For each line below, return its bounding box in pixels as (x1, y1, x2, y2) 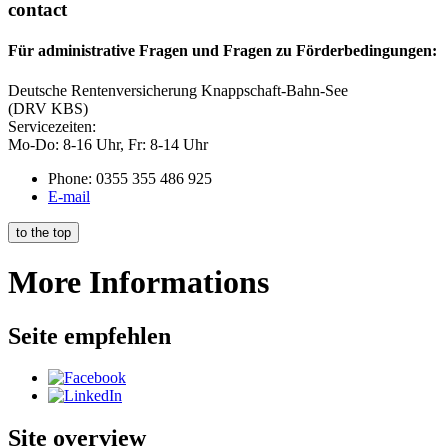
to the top (16, 224, 71, 240)
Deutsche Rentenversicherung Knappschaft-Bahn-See (8, 81, 348, 99)
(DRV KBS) (8, 99, 88, 117)
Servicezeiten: (8, 117, 96, 135)
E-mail (48, 187, 90, 205)
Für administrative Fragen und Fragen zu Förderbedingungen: (8, 42, 437, 60)
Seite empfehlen (8, 322, 171, 349)
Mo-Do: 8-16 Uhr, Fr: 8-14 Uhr (8, 135, 208, 153)
